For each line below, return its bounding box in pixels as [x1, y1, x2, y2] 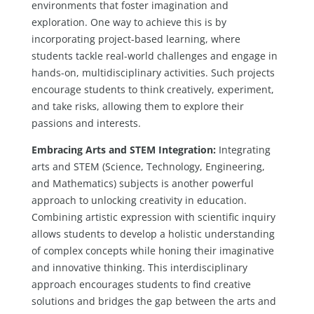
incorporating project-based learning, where [31, 32, 240, 46]
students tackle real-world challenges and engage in [31, 48, 278, 62]
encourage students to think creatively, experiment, [31, 82, 274, 96]
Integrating [215, 143, 271, 157]
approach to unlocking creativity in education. [31, 193, 247, 207]
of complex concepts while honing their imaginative [31, 244, 274, 258]
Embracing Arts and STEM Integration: [31, 143, 216, 157]
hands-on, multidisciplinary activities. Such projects [31, 65, 275, 79]
